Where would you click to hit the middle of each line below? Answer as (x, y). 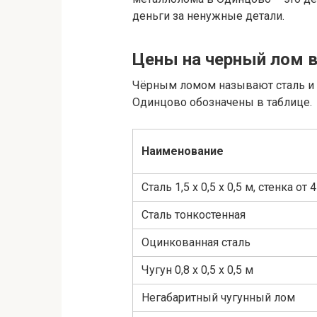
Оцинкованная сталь (196, 243)
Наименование (183, 151)
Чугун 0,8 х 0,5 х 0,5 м (197, 270)
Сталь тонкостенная (194, 215)
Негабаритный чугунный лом (218, 298)
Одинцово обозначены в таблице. (222, 103)
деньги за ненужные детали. (208, 16)
